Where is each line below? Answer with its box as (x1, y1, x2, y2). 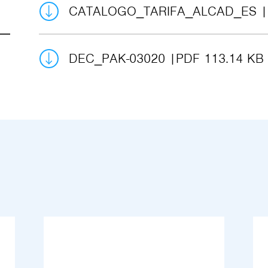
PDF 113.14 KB (175, 50, 264, 66)
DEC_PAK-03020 (68, 50, 169, 66)
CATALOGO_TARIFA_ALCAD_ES (68, 3, 261, 19)
